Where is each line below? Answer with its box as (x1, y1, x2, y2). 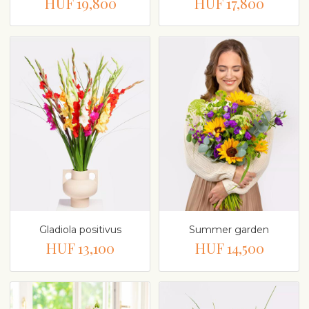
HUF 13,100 (46, 238, 114, 258)
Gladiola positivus (39, 223, 121, 237)
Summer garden (189, 223, 269, 237)
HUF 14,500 (194, 238, 264, 258)
